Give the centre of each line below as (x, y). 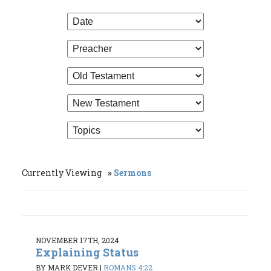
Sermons (132, 172)
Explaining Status (87, 252)
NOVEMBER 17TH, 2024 (77, 240)
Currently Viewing (63, 172)
